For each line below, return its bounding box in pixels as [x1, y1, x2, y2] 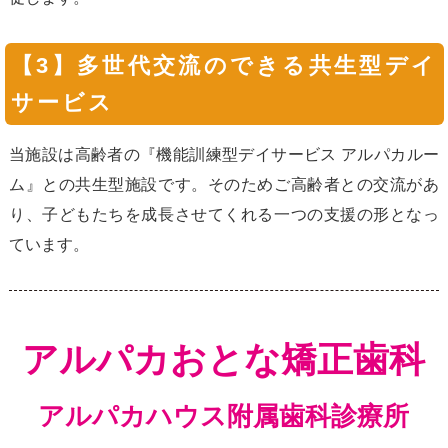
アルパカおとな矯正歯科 [22, 340, 426, 381]
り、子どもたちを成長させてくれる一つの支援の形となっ [8, 205, 440, 224]
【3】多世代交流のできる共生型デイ [11, 53, 437, 79]
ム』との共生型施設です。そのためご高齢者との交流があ [8, 175, 440, 194]
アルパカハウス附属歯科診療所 [38, 401, 410, 432]
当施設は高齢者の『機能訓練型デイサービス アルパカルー [8, 145, 440, 164]
